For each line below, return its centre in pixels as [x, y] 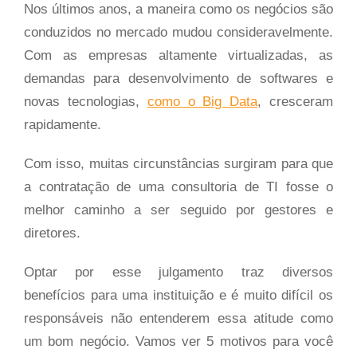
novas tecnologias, [86, 101]
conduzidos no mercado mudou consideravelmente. [178, 32]
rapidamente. [63, 124]
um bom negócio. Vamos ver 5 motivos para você [178, 341]
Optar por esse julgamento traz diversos [178, 272]
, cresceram [296, 101]
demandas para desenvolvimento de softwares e [178, 78]
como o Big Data [202, 101]
